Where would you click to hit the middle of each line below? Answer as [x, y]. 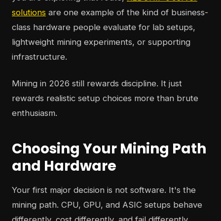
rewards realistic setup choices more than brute [105, 98]
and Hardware [64, 166]
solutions [29, 12]
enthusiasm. [35, 113]
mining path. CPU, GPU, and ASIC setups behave [107, 204]
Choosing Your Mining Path [109, 148]
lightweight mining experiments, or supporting [101, 42]
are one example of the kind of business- [127, 12]
